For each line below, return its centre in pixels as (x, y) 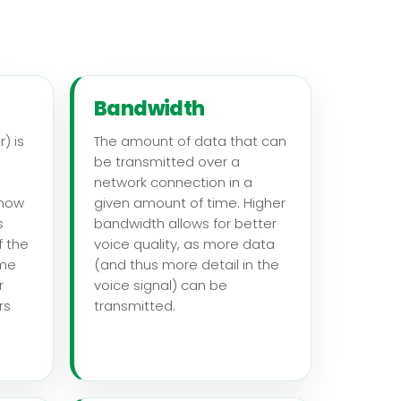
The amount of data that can (190, 141)
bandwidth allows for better (185, 223)
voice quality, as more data (184, 243)
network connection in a (173, 182)
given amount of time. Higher (190, 202)
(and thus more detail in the (187, 264)
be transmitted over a (167, 161)
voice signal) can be (161, 285)
